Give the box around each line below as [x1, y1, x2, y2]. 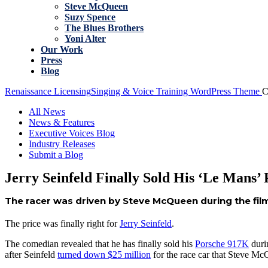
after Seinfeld [5, 249, 57, 260]
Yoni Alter [65, 33, 106, 44]
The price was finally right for [5, 218, 120, 229]
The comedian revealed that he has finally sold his [5, 239, 195, 249]
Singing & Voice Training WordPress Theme [91, 86, 260, 96]
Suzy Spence [65, 12, 115, 22]
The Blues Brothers [65, 23, 144, 33]
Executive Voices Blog [29, 128, 115, 138]
